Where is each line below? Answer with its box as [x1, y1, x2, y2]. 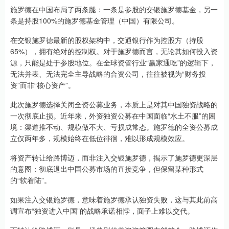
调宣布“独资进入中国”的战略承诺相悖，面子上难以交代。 [10, 205, 194, 216]
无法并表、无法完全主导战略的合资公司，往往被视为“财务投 [10, 68, 206, 79]
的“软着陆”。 [10, 175, 51, 185]
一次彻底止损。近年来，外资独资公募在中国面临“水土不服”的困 [10, 110, 216, 121]
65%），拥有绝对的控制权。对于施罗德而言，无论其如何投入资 [10, 46, 218, 56]
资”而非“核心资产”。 [10, 80, 75, 90]
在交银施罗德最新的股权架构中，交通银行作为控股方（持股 [10, 35, 203, 45]
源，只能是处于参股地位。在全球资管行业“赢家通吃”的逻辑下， [10, 57, 216, 67]
